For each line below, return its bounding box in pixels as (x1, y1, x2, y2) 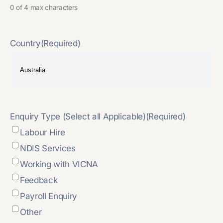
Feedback (20, 175, 58, 185)
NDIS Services (20, 143, 76, 153)
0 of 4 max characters (10, 3, 78, 11)
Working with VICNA (20, 159, 98, 169)
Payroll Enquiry (20, 191, 77, 201)
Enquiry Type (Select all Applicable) (10, 111, 146, 121)
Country (10, 38, 41, 48)
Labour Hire (20, 127, 65, 137)
